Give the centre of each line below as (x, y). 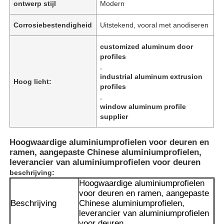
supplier (114, 116)
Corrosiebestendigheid (53, 25)
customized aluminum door (147, 46)
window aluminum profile (143, 106)
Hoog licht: (33, 81)
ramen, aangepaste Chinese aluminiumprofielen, (106, 152)
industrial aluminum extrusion (151, 76)
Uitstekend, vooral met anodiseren (154, 25)
